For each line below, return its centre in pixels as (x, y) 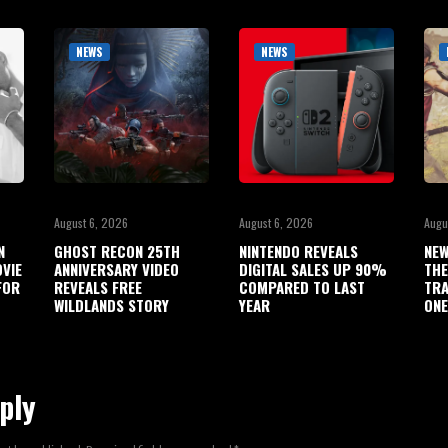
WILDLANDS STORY (111, 305)
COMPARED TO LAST (302, 287)
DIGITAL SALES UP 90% (313, 269)
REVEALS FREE (98, 287)
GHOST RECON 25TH (117, 251)
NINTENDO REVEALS (298, 251)
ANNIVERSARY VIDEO (116, 269)
